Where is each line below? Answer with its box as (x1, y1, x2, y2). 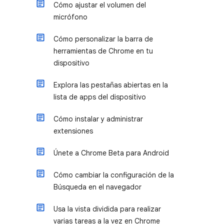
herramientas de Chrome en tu (53, 46, 153, 55)
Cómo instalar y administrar (53, 114, 143, 123)
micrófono (53, 12, 87, 21)
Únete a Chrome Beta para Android (53, 148, 169, 157)
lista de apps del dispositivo (53, 92, 146, 101)
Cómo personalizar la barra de (53, 34, 153, 43)
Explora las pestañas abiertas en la (53, 80, 168, 89)
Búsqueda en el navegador (53, 182, 141, 191)
